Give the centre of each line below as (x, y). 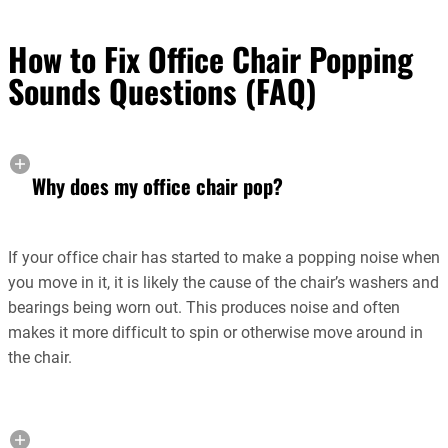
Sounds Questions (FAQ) (162, 91)
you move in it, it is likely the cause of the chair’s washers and (223, 283)
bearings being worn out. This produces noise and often (204, 308)
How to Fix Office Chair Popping (210, 59)
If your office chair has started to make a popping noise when (224, 258)
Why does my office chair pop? (157, 186)
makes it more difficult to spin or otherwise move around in (215, 333)
